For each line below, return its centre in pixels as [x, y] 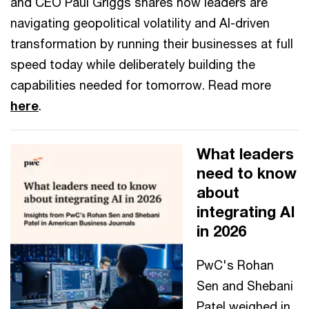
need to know [247, 173]
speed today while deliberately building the [133, 64]
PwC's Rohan [235, 265]
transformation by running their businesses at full [152, 43]
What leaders [245, 153]
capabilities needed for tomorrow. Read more [141, 84]
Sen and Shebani [245, 285]
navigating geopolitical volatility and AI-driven [140, 22]
